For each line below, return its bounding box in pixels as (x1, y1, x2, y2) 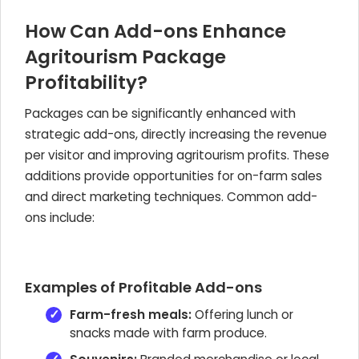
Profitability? (25, 70, 147, 95)
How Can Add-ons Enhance (25, 18, 286, 44)
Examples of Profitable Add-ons (25, 277, 262, 297)
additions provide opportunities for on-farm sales (25, 167, 322, 184)
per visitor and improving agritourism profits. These (25, 147, 329, 163)
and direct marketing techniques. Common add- (25, 188, 317, 205)
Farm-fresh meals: (70, 306, 192, 323)
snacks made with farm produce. (70, 325, 267, 341)
